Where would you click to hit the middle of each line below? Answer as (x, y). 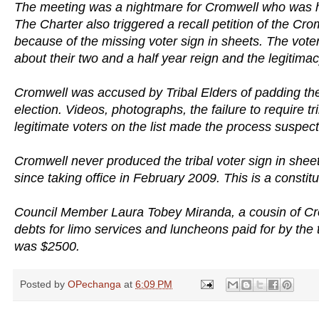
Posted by (44, 284)
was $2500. (47, 246)
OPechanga (94, 284)
